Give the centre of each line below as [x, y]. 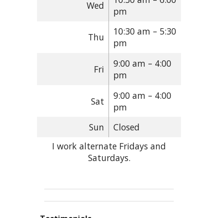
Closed [126, 127]
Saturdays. [109, 158]
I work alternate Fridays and [109, 146]
